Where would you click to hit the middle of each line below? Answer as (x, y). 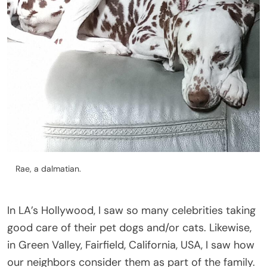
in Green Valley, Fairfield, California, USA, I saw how (131, 245)
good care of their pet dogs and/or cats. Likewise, (129, 227)
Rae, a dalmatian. (48, 168)
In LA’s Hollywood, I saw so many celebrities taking (131, 210)
